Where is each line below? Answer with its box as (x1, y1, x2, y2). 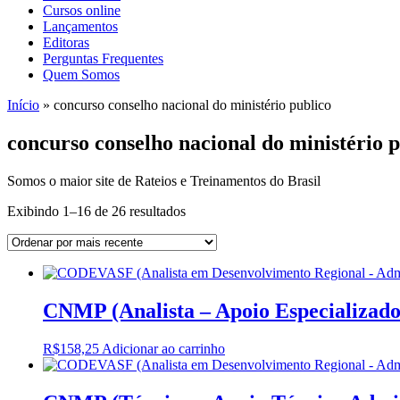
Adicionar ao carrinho (102, 340, 225, 356)
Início (7, 97, 39, 112)
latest (185, 234, 213, 250)
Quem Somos (43, 67, 120, 82)
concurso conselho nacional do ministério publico (54, 97, 331, 112)
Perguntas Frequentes (43, 51, 163, 66)
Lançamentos (43, 19, 118, 34)
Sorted (185, 202, 221, 218)
